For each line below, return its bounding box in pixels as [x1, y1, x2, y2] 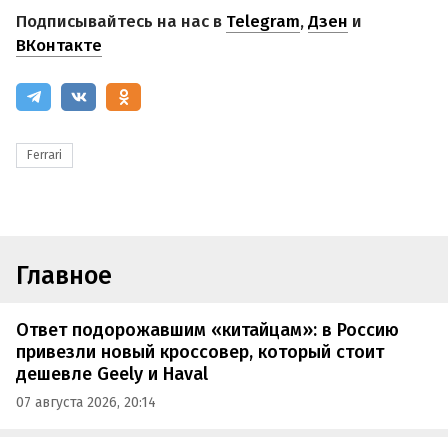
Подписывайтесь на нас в [16, 10, 226, 32]
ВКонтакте [16, 34, 102, 56]
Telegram [226, 10, 300, 32]
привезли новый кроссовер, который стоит [16, 341, 384, 364]
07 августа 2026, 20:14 [16, 393, 156, 411]
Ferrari [27, 147, 62, 162]
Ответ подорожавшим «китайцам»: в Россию [16, 319, 399, 342]
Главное [16, 260, 112, 291]
